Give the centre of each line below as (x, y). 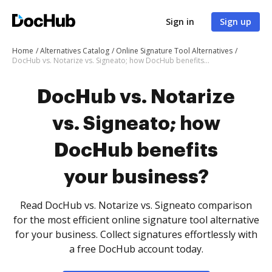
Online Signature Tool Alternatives (174, 51)
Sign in (180, 22)
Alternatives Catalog (75, 51)
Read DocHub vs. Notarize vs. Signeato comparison (136, 205)
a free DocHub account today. (136, 249)
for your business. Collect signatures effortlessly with (136, 234)
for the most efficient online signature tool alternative (136, 220)
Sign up (236, 22)
